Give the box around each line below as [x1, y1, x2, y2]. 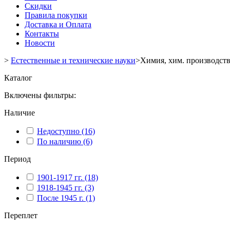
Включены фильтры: [4, 91, 76, 100]
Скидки [25, 2, 52, 10]
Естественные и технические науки [11, 56, 136, 65]
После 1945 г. [37, 194, 84, 202]
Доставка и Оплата [25, 20, 91, 29]
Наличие [4, 108, 35, 117]
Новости [25, 39, 55, 47]
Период [4, 155, 31, 163]
